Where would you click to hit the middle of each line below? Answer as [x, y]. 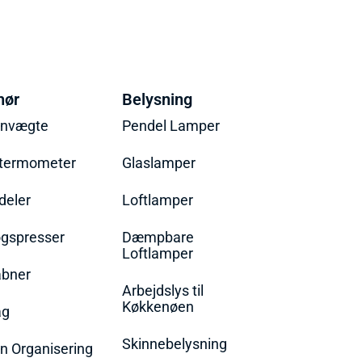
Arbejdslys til [162, 291]
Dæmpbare [158, 238]
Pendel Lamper [170, 126]
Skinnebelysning [174, 344]
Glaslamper [158, 163]
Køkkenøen [158, 307]
